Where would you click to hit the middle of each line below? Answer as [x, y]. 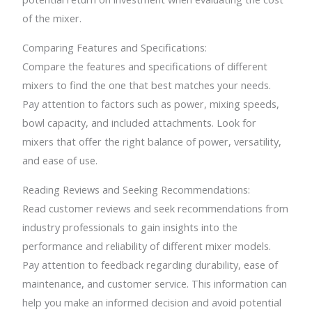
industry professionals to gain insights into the [130, 227]
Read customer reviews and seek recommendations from [156, 208]
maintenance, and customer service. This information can [155, 283]
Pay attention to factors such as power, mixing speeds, [151, 103]
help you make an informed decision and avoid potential [152, 302]
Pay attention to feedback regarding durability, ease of [150, 264]
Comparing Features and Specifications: [115, 47]
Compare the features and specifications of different [145, 66]
